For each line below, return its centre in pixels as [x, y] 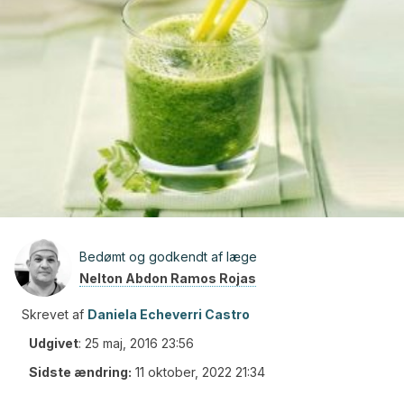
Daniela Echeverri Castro [169, 314]
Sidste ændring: [80, 372]
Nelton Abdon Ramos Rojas [168, 278]
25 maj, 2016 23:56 [139, 343]
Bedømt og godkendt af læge [168, 257]
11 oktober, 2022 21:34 [200, 372]
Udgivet [54, 343]
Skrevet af [53, 314]
